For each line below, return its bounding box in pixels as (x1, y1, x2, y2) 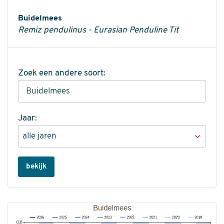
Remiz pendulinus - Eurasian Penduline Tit (18, 26, 178, 35)
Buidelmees (18, 14, 62, 23)
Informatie (25, 9, 62, 17)
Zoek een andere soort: (18, 69, 105, 78)
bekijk (26, 163, 46, 171)
